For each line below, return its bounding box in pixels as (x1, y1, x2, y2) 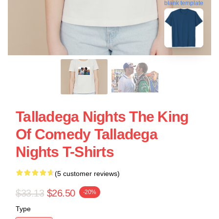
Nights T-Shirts (16, 144, 114, 160)
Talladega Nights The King (16, 109, 189, 125)
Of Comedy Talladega (16, 126, 157, 142)
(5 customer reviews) (55, 170, 120, 177)
